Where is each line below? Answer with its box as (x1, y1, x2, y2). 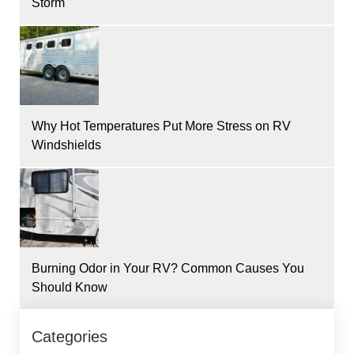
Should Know (32, 280, 107, 294)
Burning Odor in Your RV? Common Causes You (32, 261, 304, 275)
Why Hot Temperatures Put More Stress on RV (32, 119, 291, 133)
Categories (32, 327, 107, 345)
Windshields (32, 137, 101, 152)
